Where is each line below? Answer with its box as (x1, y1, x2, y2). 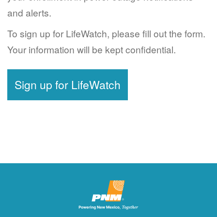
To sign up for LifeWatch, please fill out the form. (7, 27, 205, 40)
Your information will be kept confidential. (7, 43, 176, 56)
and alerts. (7, 6, 51, 19)
